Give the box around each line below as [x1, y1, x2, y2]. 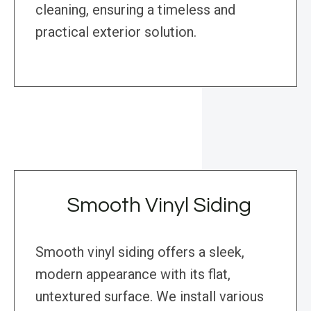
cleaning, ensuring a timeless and [35, 1, 235, 19]
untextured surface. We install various [35, 288, 264, 305]
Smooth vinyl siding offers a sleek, [35, 244, 244, 261]
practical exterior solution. [35, 24, 196, 41]
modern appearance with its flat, [35, 266, 230, 283]
